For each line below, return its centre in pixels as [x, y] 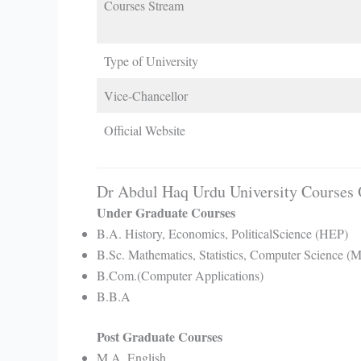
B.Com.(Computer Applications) [180, 275]
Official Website [145, 130]
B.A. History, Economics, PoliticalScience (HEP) [222, 233]
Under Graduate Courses [166, 212]
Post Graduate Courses [162, 336]
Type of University [151, 60]
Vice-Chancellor [146, 95]
